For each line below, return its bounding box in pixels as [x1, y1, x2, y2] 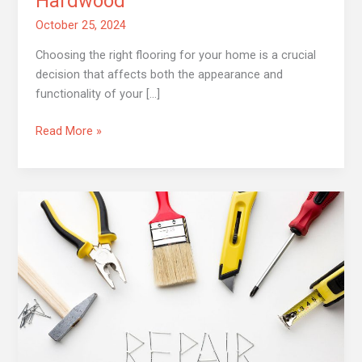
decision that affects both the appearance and [36, 67, 284, 82]
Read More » [36, 124, 103, 139]
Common [35, 231, 85, 246]
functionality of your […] [36, 86, 161, 102]
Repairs [35, 270, 75, 285]
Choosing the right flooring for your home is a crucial [36, 48, 317, 63]
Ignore [35, 328, 69, 343]
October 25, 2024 [36, 17, 127, 32]
